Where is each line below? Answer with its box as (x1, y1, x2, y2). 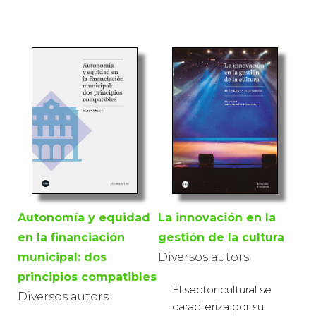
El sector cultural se (172, 282, 272, 296)
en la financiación (18, 231, 125, 245)
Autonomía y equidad (18, 211, 150, 225)
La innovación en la (158, 210, 276, 224)
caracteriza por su (172, 299, 264, 313)
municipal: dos (18, 250, 107, 265)
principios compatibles (18, 270, 157, 284)
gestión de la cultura (158, 230, 284, 244)
